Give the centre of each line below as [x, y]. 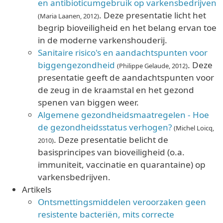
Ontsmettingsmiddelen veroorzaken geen [122, 202]
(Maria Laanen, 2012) [68, 16]
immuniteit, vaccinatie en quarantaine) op [122, 164]
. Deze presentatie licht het [153, 15]
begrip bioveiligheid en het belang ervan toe [127, 27]
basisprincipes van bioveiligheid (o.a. [111, 152]
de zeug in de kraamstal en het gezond [116, 90]
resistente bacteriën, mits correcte [106, 214]
